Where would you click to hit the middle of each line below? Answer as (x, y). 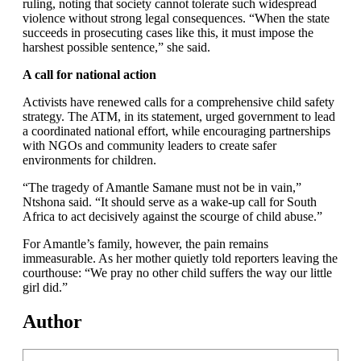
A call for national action (89, 75)
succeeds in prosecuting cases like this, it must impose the (168, 33)
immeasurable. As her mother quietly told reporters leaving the (180, 258)
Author (52, 321)
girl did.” (45, 287)
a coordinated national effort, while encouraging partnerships (176, 131)
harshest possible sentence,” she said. (116, 47)
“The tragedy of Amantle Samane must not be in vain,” (162, 187)
